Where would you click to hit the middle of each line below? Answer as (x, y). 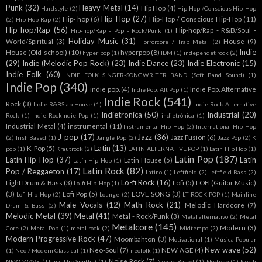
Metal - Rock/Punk (141, 216)
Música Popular (235, 239)
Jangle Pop (112, 138)
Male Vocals (81, 205)
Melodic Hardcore (214, 205)
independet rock (206, 53)
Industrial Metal (31, 126)
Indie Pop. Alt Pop (155, 90)
